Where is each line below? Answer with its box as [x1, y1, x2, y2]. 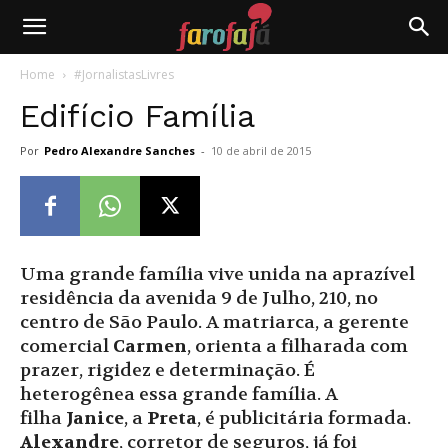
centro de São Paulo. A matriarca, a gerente [20, 311, 409, 334]
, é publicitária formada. [197, 407, 411, 430]
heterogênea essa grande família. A [20, 383, 338, 406]
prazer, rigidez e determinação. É [20, 359, 315, 382]
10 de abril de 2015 [211, 143, 311, 158]
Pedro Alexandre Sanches [44, 143, 195, 158]
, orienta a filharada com [187, 335, 408, 358]
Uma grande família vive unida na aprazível [20, 263, 415, 286]
